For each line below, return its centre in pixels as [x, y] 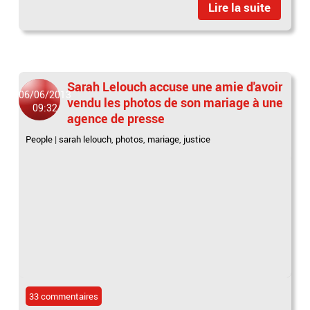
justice [197, 139]
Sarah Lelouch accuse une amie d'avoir [175, 87]
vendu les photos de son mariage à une [175, 103]
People [39, 139]
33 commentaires [64, 297]
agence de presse [116, 119]
